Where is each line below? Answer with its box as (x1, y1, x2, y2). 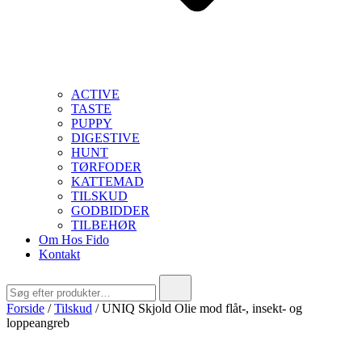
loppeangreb (6, 316, 69, 330)
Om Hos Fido (39, 233, 109, 246)
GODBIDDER (71, 204, 149, 217)
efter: (6, 288, 32, 302)
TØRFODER (71, 160, 141, 174)
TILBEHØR (71, 218, 137, 232)
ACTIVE (71, 87, 120, 101)
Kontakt (39, 247, 80, 261)
